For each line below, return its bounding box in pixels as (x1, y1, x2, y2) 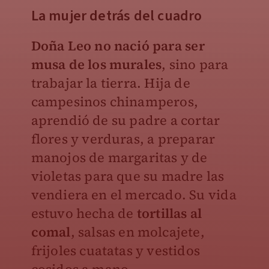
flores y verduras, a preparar (31, 130, 216, 148)
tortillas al (136, 204, 202, 222)
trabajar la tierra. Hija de (31, 74, 190, 92)
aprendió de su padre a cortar (31, 111, 220, 129)
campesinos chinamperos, (31, 92, 199, 110)
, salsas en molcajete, (70, 223, 205, 241)
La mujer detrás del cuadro (31, 5, 202, 26)
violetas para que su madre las (31, 167, 225, 185)
